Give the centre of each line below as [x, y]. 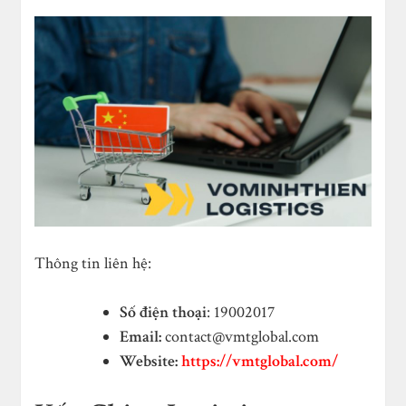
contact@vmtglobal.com [242, 336]
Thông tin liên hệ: [93, 263]
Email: [141, 336]
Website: [149, 361]
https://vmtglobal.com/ [260, 361]
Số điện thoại [164, 312]
